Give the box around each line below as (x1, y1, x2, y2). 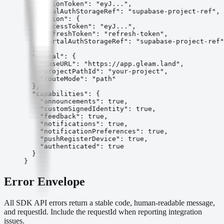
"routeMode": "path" (24, 75, 116, 83)
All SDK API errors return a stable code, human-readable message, (4, 198, 215, 207)
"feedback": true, (24, 112, 108, 120)
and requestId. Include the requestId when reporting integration (4, 207, 202, 216)
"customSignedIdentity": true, (24, 105, 156, 113)
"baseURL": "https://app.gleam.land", (24, 60, 184, 68)
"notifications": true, (24, 120, 128, 128)
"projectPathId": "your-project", (24, 67, 168, 75)
